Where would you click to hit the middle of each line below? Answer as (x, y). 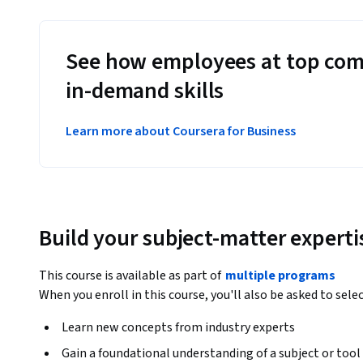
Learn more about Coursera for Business (181, 132)
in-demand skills (145, 91)
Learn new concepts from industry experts (178, 327)
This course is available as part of (131, 275)
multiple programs (280, 275)
